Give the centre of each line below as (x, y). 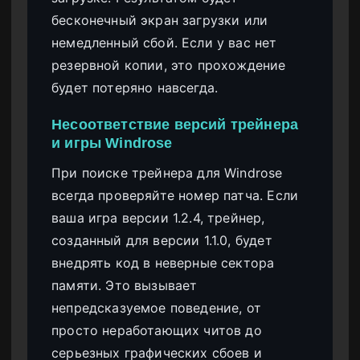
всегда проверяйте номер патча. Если (175, 195)
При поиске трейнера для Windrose (167, 172)
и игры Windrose (112, 142)
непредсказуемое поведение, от (157, 307)
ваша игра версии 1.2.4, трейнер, (158, 217)
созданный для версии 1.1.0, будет (162, 240)
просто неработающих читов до (157, 330)
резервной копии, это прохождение (169, 65)
